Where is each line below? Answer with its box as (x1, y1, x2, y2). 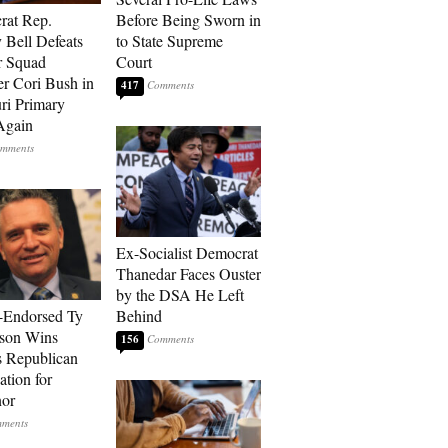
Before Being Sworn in (116, 9, 261, 30)
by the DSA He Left (116, 284, 244, 305)
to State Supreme (116, 30, 223, 51)
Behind (116, 305, 162, 326)
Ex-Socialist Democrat (116, 242, 258, 263)
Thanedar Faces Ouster (116, 263, 261, 284)
